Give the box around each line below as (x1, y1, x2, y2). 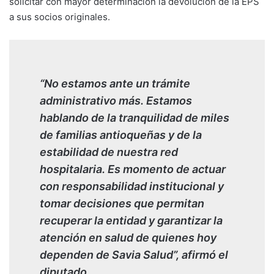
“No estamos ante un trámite (40, 76, 190, 90)
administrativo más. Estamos (40, 94, 192, 107)
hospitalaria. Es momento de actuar (40, 162, 226, 176)
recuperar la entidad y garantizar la (40, 213, 223, 227)
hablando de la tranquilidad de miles (40, 111, 229, 124)
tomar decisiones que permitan (40, 196, 204, 210)
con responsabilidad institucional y (40, 179, 224, 193)
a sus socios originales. (9, 10, 110, 23)
